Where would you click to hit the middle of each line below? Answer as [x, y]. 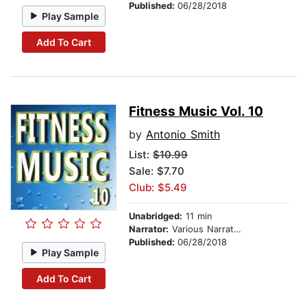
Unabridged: [156, 216]
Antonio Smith [183, 135]
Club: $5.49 [158, 188]
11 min [197, 216]
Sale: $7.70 [157, 171]
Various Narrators [201, 229]
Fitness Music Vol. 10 [196, 112]
